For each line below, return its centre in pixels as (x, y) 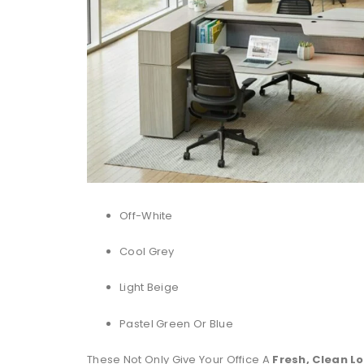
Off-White (146, 215)
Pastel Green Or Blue (176, 323)
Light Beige (149, 288)
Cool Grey (147, 251)
